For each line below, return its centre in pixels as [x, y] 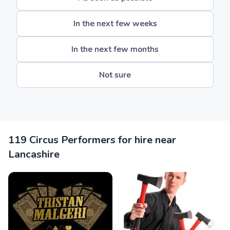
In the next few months [115, 49]
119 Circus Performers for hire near [92, 140]
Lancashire [34, 154]
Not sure [115, 75]
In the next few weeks [115, 24]
